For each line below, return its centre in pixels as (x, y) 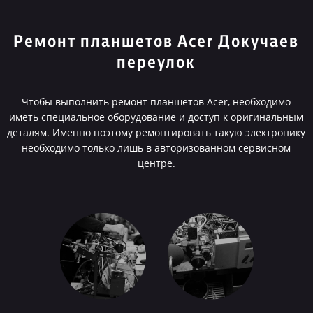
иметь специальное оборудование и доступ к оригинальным (156, 117)
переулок (156, 63)
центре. (156, 163)
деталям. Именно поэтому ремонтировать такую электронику (156, 132)
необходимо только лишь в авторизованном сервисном (156, 148)
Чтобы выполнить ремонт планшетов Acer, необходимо (156, 102)
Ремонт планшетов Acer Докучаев (156, 42)
